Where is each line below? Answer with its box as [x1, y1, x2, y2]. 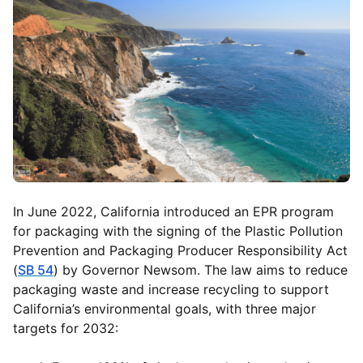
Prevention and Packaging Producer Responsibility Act [13, 242, 348, 259]
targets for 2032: [13, 320, 118, 337]
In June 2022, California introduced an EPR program [13, 203, 334, 220]
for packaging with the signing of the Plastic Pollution [13, 223, 343, 240]
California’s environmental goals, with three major [13, 301, 316, 318]
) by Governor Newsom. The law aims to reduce [53, 262, 348, 279]
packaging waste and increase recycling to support [13, 281, 329, 298]
